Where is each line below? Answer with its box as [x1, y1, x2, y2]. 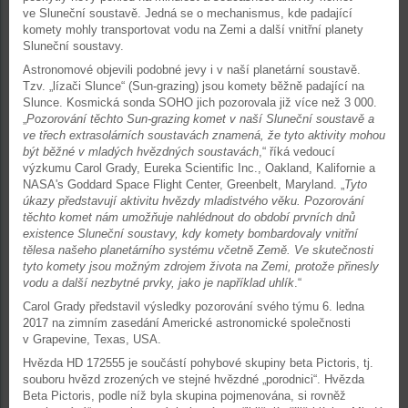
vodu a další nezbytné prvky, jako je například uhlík [23, 276, 294, 290]
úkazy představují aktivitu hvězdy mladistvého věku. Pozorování [23, 194, 364, 208]
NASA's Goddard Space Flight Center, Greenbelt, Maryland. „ [23, 178, 344, 191]
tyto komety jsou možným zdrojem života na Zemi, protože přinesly [23, 260, 379, 273]
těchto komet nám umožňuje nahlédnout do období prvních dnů [23, 210, 355, 224]
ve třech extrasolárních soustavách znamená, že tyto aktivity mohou [23, 128, 385, 142]
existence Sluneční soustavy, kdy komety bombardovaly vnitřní [23, 227, 358, 240]
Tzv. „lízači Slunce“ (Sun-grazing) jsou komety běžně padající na [23, 79, 364, 93]
